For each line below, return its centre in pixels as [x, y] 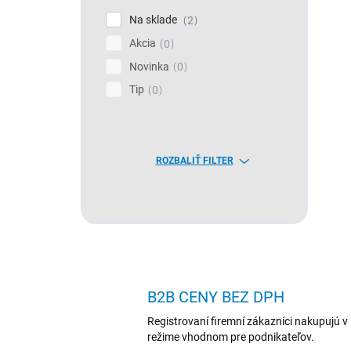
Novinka [149, 66]
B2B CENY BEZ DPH [216, 297]
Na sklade [154, 20]
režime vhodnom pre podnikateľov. [231, 337]
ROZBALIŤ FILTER [194, 161]
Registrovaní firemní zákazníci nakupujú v [248, 322]
